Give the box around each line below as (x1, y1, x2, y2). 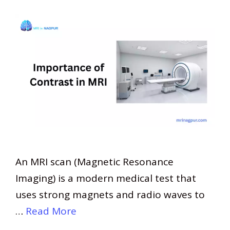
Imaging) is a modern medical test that (15, 171, 196, 185)
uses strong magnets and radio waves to (15, 188, 205, 202)
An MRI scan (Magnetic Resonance (15, 155, 174, 169)
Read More (26, 204, 76, 218)
